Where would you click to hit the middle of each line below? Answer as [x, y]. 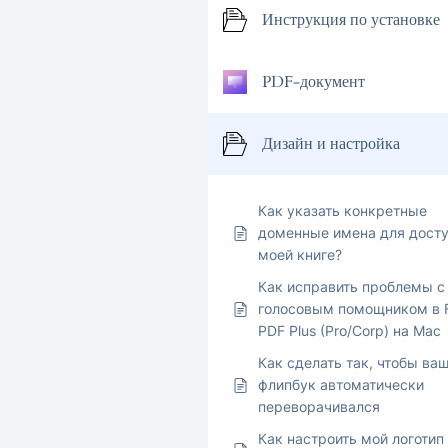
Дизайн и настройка [331, 144]
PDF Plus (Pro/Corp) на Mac [349, 331]
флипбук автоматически [341, 385]
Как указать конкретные [342, 211]
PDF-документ [313, 82]
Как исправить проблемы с [351, 287]
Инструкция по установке [351, 20]
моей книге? [300, 255]
